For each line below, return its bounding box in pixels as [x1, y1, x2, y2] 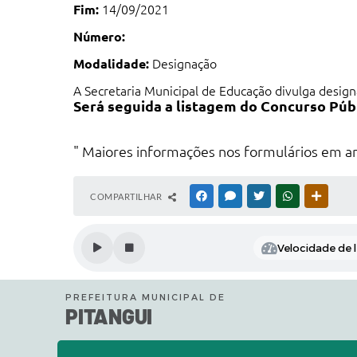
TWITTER [267, 191, 304, 201]
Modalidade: [73, 57, 149, 71]
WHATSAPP [296, 191, 342, 201]
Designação [149, 57, 217, 71]
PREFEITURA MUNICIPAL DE [65, 292, 226, 304]
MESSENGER [238, 191, 288, 201]
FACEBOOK [210, 191, 256, 201]
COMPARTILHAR [90, 191, 164, 202]
